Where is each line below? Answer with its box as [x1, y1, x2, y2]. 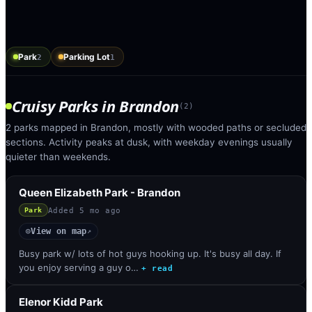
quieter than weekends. [6, 151, 111, 162]
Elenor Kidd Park [19, 295, 103, 309]
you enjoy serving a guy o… [19, 261, 139, 273]
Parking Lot [63, 52, 110, 62]
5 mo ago [79, 205, 121, 214]
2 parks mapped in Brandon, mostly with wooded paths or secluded [6, 122, 306, 133]
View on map [31, 226, 87, 236]
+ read [141, 263, 173, 273]
